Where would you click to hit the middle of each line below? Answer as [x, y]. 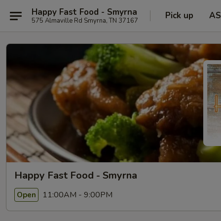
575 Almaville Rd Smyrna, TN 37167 [85, 20]
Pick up [179, 16]
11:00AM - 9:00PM [76, 195]
